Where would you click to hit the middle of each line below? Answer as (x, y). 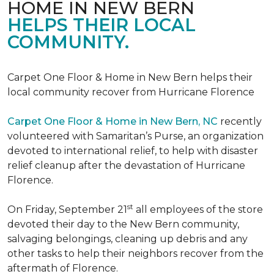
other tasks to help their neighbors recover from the (135, 254)
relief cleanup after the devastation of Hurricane (126, 165)
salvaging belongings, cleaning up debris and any (128, 239)
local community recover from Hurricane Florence (131, 92)
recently (240, 121)
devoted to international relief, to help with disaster (133, 151)
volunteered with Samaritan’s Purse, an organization (135, 136)
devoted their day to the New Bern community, (123, 224)
